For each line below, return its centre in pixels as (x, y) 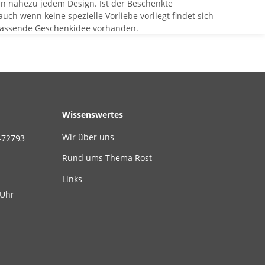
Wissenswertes (92, 114)
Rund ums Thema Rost (107, 158)
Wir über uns (88, 137)
